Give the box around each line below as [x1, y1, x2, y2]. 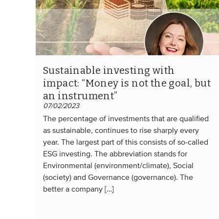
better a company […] [43, 185, 114, 194]
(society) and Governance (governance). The [43, 174, 193, 182]
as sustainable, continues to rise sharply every [43, 127, 199, 135]
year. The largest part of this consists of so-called [43, 138, 208, 147]
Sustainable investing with [43, 64, 175, 76]
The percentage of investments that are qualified [43, 115, 209, 123]
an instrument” [43, 89, 118, 102]
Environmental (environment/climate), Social [43, 162, 194, 170]
